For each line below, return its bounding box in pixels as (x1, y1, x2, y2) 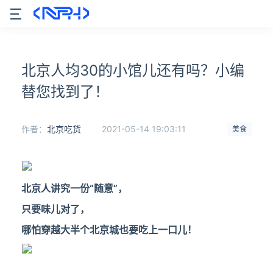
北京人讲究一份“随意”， (21, 182, 127, 194)
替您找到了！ (21, 83, 109, 101)
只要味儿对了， (21, 203, 90, 215)
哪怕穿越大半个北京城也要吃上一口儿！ (21, 224, 197, 236)
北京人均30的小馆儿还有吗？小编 (21, 62, 244, 79)
